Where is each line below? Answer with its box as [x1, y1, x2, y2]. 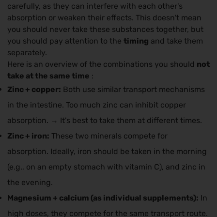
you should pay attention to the [7, 36, 124, 46]
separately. [7, 48, 47, 58]
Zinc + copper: [7, 85, 61, 94]
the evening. [7, 178, 53, 187]
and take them [149, 36, 203, 46]
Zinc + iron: [7, 131, 49, 141]
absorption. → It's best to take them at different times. [7, 116, 202, 125]
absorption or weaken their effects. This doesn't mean [7, 13, 201, 23]
